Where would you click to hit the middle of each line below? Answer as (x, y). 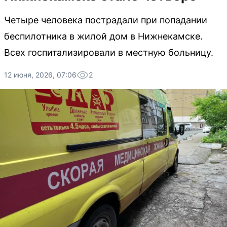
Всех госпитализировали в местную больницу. (109, 52)
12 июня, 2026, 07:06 (40, 75)
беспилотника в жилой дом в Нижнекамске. (103, 36)
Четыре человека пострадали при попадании (106, 20)
